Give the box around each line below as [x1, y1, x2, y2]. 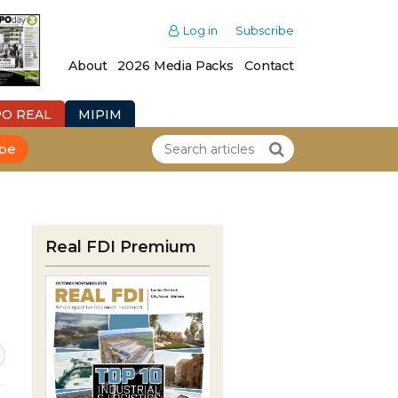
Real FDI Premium [45, 236, 196, 257]
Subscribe [235, 23, 294, 38]
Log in [183, 23, 218, 38]
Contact [244, 58, 294, 75]
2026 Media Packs [117, 58, 235, 75]
